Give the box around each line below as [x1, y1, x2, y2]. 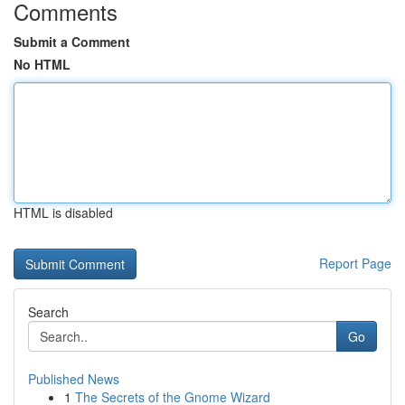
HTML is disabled [14, 203, 113, 221]
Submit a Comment [14, 33, 130, 51]
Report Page [319, 254, 391, 272]
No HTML [14, 55, 71, 73]
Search [28, 303, 69, 321]
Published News [28, 370, 119, 388]
